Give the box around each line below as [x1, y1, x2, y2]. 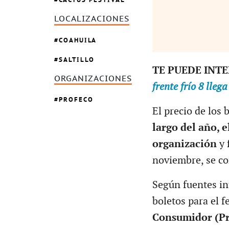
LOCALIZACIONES [54, 14, 129, 24]
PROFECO [59, 95, 94, 104]
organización [152, 138, 219, 150]
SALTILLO [59, 55, 95, 64]
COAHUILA [59, 35, 97, 44]
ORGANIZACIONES [54, 74, 132, 83]
